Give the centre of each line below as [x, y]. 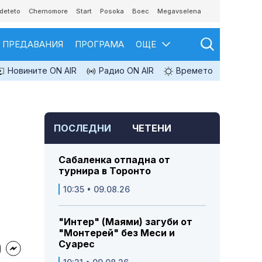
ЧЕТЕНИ [152, 128]
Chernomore [48, 11]
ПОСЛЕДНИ [82, 128]
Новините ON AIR [41, 70]
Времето [193, 70]
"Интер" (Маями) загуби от [125, 222]
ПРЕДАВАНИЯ [33, 44]
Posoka [112, 11]
